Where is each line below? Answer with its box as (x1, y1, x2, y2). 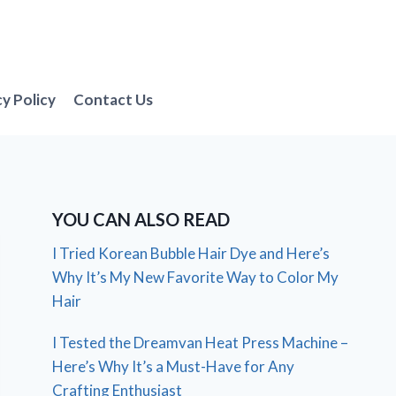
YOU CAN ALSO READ (52, 208, 231, 230)
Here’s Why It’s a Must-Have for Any (52, 356, 295, 376)
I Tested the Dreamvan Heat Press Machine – (52, 332, 349, 352)
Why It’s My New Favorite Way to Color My (52, 267, 339, 286)
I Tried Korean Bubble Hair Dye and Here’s (52, 243, 331, 263)
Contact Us (73, 90, 154, 110)
